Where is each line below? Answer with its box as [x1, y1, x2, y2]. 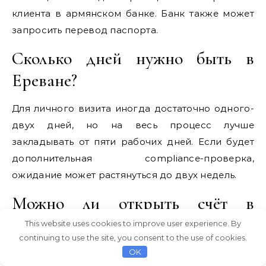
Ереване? [12, 69, 77, 91]
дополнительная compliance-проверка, [12, 152, 254, 164]
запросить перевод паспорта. [12, 24, 159, 36]
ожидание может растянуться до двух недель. [12, 169, 237, 180]
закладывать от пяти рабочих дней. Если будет [12, 135, 254, 147]
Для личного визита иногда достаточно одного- [12, 102, 254, 114]
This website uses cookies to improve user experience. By [25, 218, 241, 228]
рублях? [12, 214, 68, 236]
